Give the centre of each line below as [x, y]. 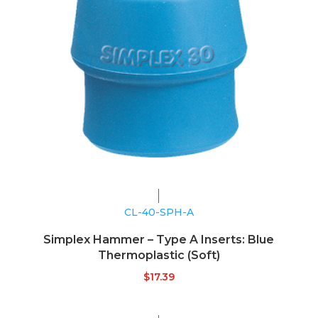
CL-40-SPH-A [159, 212]
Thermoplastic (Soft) [159, 255]
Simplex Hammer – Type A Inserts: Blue [159, 239]
